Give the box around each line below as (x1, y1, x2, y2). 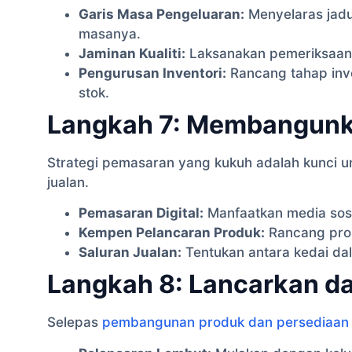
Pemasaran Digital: (79, 205, 203, 222)
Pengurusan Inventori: (79, 64, 226, 81)
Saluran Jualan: (79, 244, 181, 261)
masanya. (79, 25, 141, 42)
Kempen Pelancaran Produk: (79, 225, 265, 241)
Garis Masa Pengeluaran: (79, 5, 244, 22)
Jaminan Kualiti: (79, 45, 185, 61)
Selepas (47, 314, 102, 331)
